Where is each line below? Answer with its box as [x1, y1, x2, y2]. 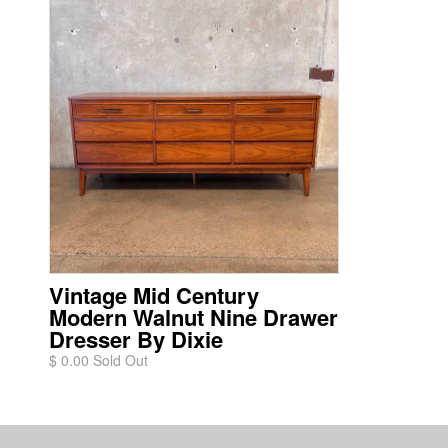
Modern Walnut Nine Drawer [49, 301, 338, 333]
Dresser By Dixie [49, 323, 223, 355]
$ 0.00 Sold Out [49, 350, 148, 370]
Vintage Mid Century [49, 279, 259, 311]
